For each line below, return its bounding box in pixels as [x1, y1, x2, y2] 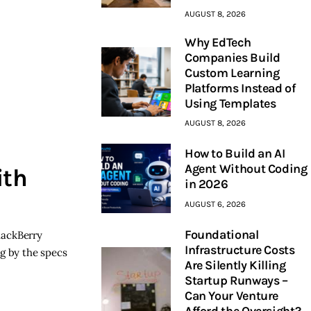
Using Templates [184, 95, 276, 111]
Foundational [184, 226, 259, 242]
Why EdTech [184, 34, 251, 50]
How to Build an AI [184, 146, 285, 162]
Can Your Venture [184, 287, 279, 303]
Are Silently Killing [184, 257, 286, 273]
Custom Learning [184, 65, 280, 81]
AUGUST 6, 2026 [184, 199, 246, 209]
